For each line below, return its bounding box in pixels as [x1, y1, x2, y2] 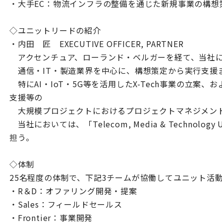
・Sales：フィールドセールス [9, 198, 122, 210]
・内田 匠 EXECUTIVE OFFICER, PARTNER [9, 38, 184, 50]
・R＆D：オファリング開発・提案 [9, 185, 137, 197]
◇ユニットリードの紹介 [9, 24, 101, 36]
